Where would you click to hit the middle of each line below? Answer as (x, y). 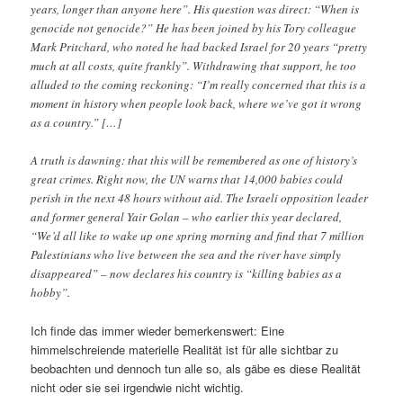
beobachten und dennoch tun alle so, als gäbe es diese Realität (196, 369)
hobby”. (51, 292)
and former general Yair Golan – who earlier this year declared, (187, 216)
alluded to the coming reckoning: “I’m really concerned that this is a (199, 84)
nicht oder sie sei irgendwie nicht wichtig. (138, 388)
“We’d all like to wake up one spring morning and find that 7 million (198, 235)
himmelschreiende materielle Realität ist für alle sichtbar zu (185, 350)
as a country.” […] (76, 122)
